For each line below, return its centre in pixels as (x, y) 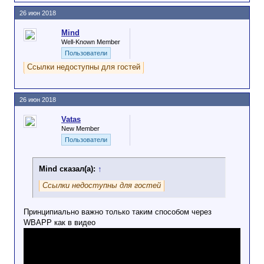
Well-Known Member (91, 42)
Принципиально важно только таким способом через (118, 212)
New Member (80, 128)
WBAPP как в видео (60, 222)
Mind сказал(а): (68, 169)
